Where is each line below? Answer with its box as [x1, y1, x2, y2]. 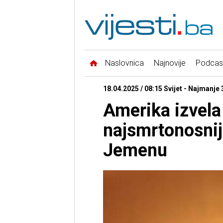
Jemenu [103, 140, 167, 161]
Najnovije [153, 58, 186, 68]
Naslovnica [105, 58, 144, 68]
